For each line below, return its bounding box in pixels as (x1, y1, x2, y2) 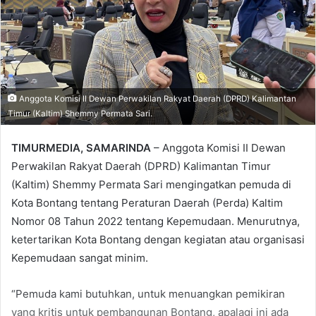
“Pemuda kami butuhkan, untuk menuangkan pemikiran (11, 287, 285, 301)
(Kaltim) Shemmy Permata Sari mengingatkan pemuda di (11, 178, 291, 192)
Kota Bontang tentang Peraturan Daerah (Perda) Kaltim (11, 196, 283, 210)
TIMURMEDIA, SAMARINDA (11, 141, 151, 155)
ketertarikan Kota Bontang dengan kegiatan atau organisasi (11, 233, 305, 247)
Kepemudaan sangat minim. (11, 251, 148, 265)
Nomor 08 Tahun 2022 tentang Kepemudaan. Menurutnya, (11, 214, 300, 229)
